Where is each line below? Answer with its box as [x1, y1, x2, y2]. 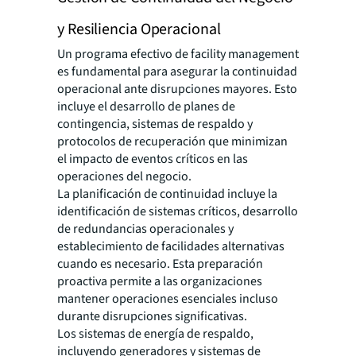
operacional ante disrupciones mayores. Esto [57, 80, 297, 98]
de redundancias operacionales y [57, 220, 234, 238]
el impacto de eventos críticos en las [57, 150, 248, 168]
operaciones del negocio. [57, 168, 192, 185]
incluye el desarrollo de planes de [57, 98, 235, 115]
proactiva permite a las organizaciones [57, 273, 262, 290]
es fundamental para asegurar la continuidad [57, 63, 297, 80]
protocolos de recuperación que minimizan [57, 133, 288, 150]
